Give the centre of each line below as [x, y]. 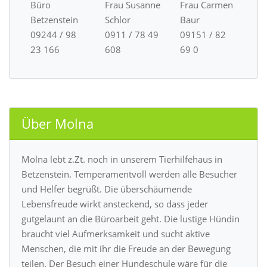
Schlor [118, 19]
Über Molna [58, 123]
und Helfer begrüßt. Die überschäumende [107, 189]
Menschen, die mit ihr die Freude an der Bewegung [126, 248]
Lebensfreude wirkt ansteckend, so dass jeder [115, 204]
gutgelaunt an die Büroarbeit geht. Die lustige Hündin [131, 218]
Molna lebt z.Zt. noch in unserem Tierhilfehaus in [122, 159]
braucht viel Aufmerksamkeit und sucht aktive [116, 233]
